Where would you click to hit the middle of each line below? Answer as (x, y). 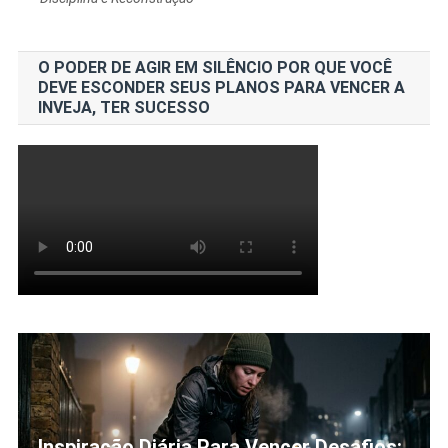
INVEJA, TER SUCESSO (123, 107)
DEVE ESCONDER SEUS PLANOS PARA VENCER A (221, 87)
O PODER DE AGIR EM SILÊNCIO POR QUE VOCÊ (214, 67)
